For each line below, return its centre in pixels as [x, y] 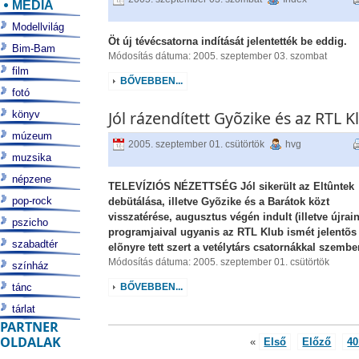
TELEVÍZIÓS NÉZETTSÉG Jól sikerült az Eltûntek [231, 186]
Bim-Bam [34, 48]
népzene [32, 179]
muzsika [32, 157]
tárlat [24, 309]
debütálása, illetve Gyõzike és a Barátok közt [218, 202]
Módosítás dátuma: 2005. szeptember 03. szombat [217, 56]
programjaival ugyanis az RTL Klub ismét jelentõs [232, 232]
